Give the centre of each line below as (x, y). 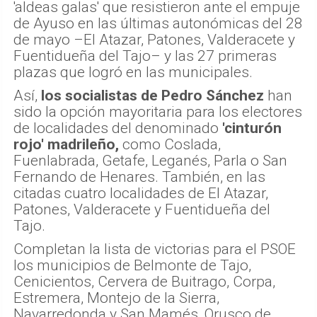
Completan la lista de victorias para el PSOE (155, 249)
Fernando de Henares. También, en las (139, 177)
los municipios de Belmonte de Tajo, (132, 265)
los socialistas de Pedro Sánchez (152, 95)
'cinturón (252, 128)
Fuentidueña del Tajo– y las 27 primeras (145, 56)
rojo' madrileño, (66, 144)
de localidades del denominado (118, 128)
